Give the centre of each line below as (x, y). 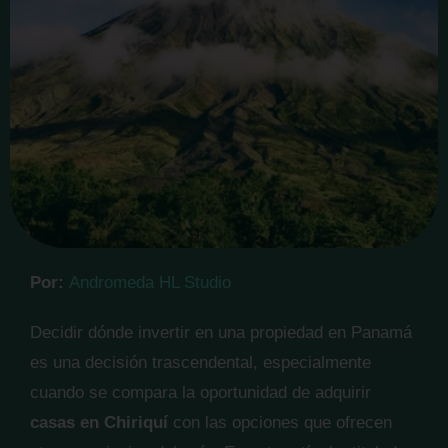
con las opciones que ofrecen (280, 422)
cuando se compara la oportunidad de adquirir (200, 392)
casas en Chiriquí (99, 422)
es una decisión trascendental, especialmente (200, 362)
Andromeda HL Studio (150, 282)
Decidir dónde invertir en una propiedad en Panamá (221, 332)
